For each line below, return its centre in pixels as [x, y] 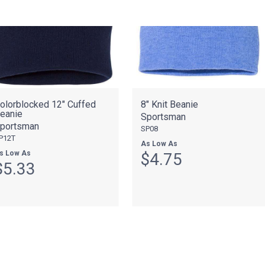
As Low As [159, 143]
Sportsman [163, 117]
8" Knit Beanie [169, 104]
